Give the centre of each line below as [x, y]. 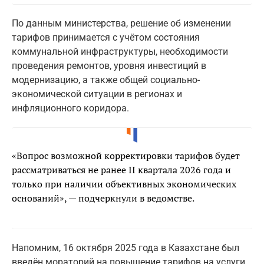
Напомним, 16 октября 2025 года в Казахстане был [126, 248]
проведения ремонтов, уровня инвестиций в [109, 66]
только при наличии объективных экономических [124, 184]
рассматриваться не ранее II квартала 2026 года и [121, 170]
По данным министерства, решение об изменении [121, 24]
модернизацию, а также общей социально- [106, 80]
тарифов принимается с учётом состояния [106, 38]
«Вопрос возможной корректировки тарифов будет [126, 156]
